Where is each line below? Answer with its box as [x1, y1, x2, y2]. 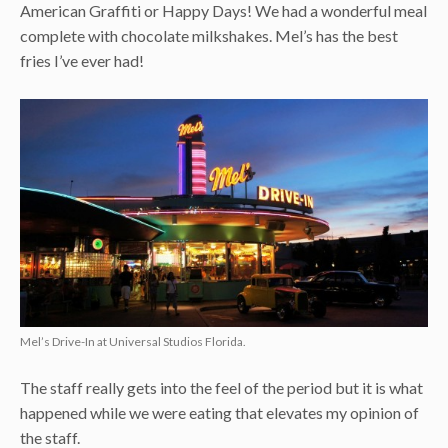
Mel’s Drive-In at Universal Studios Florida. [20, 334, 246, 350]
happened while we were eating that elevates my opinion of [20, 403, 419, 423]
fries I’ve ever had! [20, 51, 144, 71]
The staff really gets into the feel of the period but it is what [20, 378, 423, 398]
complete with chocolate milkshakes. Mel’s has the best [20, 26, 398, 46]
